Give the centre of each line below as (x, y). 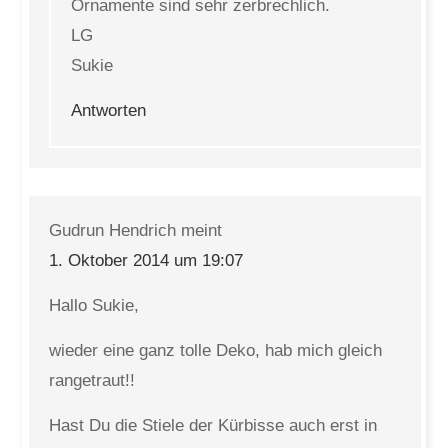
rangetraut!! (92, 380)
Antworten (109, 110)
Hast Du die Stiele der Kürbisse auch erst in (213, 425)
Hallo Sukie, (94, 305)
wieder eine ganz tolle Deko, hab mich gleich (216, 350)
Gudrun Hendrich (113, 230)
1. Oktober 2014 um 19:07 (146, 260)
